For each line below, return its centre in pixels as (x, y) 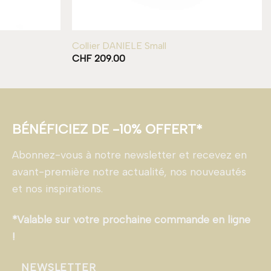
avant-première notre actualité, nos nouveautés (129, 171)
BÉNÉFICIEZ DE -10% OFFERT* (107, 129)
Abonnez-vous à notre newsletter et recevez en (129, 154)
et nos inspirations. (57, 188)
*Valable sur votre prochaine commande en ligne (131, 219)
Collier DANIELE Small (119, 45)
